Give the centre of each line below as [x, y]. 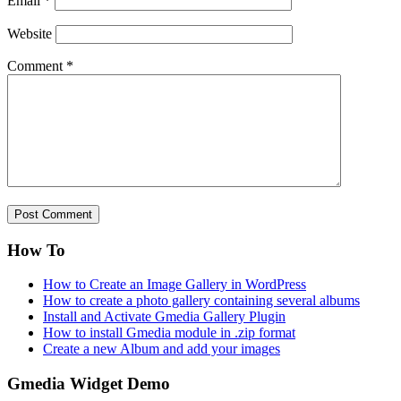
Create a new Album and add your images [162, 349]
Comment [37, 66]
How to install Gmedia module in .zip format [169, 333]
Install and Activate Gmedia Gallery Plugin [164, 317]
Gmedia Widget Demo [89, 384]
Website [30, 34]
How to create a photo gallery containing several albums [201, 301]
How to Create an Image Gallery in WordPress [175, 285]
